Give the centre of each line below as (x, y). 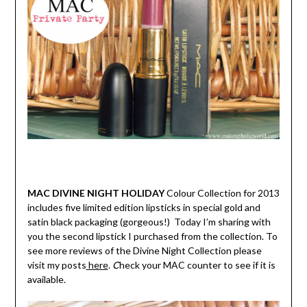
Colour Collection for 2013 (223, 193)
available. (46, 280)
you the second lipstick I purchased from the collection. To (152, 236)
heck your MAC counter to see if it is (197, 265)
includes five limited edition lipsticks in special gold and (144, 208)
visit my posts (57, 265)
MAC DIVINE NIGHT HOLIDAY (97, 193)
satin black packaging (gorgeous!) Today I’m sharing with (149, 222)
